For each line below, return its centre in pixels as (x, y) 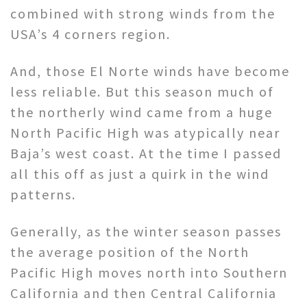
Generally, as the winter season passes (146, 231)
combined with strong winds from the (143, 13)
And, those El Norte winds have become (150, 71)
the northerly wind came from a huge (142, 112)
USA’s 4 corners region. (90, 34)
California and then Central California (144, 293)
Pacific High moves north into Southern (149, 272)
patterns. (43, 194)
